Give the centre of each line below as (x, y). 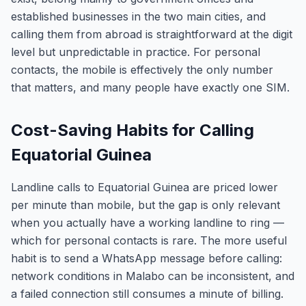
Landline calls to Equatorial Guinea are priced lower (144, 187)
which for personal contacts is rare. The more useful (149, 240)
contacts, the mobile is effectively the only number (142, 70)
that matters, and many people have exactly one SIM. (150, 87)
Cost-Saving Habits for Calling (133, 130)
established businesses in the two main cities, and (138, 16)
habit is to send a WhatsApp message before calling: (147, 258)
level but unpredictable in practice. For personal (136, 52)
